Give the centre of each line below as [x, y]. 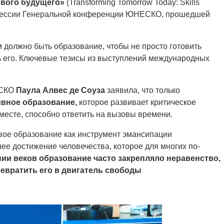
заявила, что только [142, 90]
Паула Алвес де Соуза [60, 90]
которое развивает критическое [136, 102]
